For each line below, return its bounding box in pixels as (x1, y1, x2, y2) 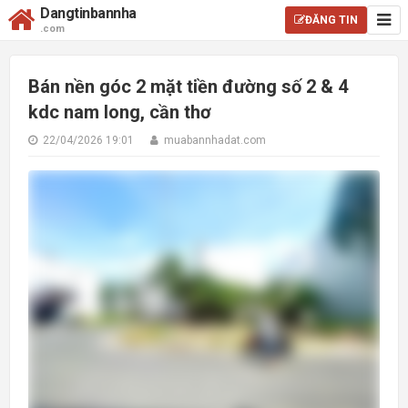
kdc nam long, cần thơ (28, 101, 211, 123)
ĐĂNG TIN (305, 14, 358, 26)
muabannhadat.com (161, 134, 266, 147)
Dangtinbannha (40, 5, 137, 22)
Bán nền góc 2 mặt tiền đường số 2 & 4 (28, 76, 348, 97)
